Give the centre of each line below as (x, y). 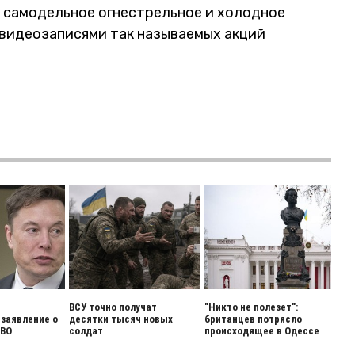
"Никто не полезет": (251, 307)
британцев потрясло (253, 319)
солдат (86, 331)
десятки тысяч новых (121, 319)
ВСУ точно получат (113, 307)
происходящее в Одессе (261, 331)
